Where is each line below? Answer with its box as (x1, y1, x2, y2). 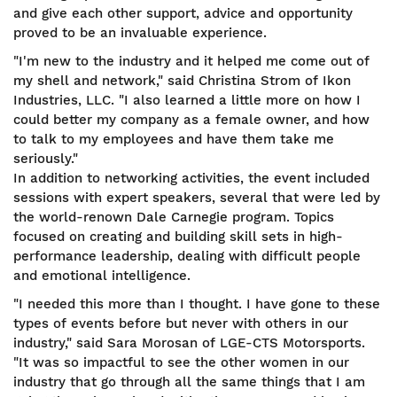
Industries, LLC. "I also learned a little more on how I (13, 92, 361, 108)
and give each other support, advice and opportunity (13, 5, 353, 21)
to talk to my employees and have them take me (13, 131, 334, 147)
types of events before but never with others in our (13, 315, 348, 331)
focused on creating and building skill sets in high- (13, 229, 343, 245)
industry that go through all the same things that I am (13, 374, 365, 390)
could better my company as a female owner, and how (13, 112, 370, 128)
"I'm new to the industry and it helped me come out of (13, 53, 370, 69)
